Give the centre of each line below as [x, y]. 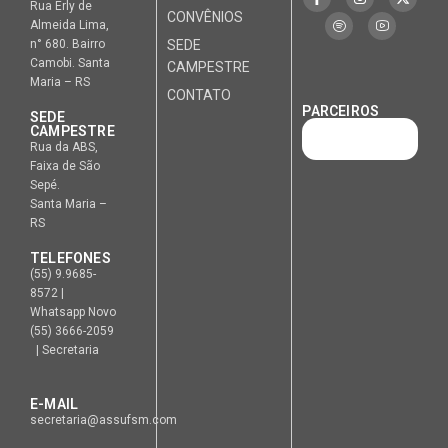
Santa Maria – [68, 203]
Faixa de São [65, 165]
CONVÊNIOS [204, 16]
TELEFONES [70, 257]
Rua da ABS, [64, 146]
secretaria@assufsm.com [103, 419]
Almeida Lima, [69, 24]
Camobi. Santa [70, 62]
